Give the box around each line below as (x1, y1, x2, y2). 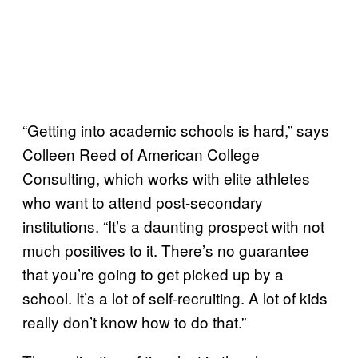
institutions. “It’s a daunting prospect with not (22, 214, 324, 237)
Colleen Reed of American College (22, 142, 260, 165)
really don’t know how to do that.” (22, 310, 246, 332)
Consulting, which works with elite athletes (22, 166, 310, 189)
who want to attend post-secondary (22, 190, 263, 213)
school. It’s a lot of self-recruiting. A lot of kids (22, 286, 328, 308)
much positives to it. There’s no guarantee (22, 238, 309, 261)
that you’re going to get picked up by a (22, 262, 284, 284)
